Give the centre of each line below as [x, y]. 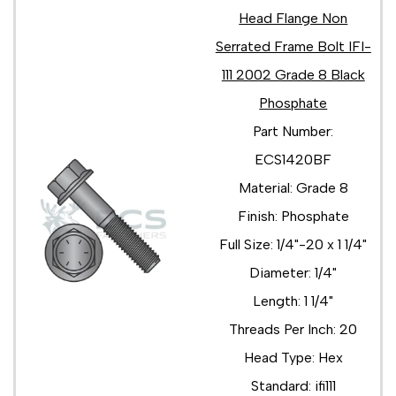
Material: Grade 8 [293, 187]
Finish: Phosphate [293, 216]
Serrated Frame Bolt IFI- [293, 46]
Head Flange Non [293, 18]
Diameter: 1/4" [293, 272]
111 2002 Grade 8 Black [293, 74]
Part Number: [293, 131]
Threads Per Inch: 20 [293, 329]
